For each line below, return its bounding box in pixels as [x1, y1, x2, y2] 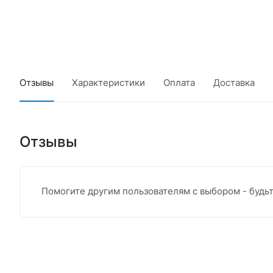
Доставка [213, 76, 255, 88]
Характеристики [72, 76, 145, 88]
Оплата [163, 76, 195, 88]
